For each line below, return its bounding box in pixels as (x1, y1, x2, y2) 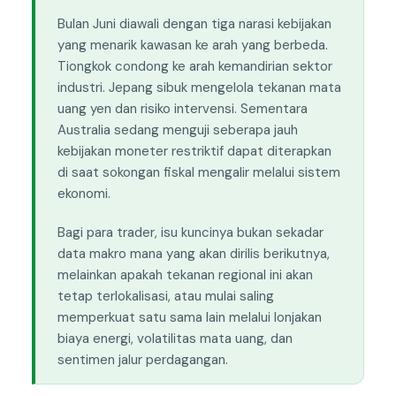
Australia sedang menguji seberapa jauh (57, 121, 298, 140)
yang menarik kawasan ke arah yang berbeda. (57, 36, 328, 55)
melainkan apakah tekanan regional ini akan (57, 266, 313, 285)
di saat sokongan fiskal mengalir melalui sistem (57, 164, 340, 182)
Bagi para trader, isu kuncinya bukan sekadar (57, 224, 324, 242)
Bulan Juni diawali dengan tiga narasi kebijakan (57, 15, 331, 34)
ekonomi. (57, 185, 110, 203)
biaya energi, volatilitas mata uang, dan (57, 330, 293, 348)
